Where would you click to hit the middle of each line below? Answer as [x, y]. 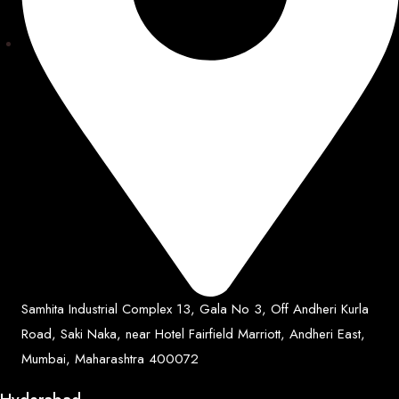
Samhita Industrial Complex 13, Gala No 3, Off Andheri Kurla [195, 309]
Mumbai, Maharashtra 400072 [110, 358]
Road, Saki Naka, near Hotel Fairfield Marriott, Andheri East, [193, 334]
